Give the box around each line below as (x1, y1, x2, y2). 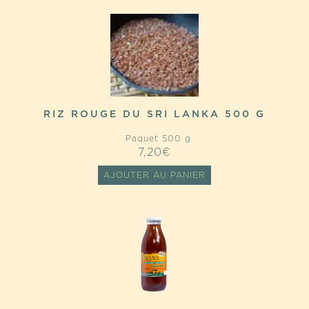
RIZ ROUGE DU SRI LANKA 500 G (43, 110, 266, 119)
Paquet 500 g (118, 134, 191, 143)
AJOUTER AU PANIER (103, 171, 206, 179)
